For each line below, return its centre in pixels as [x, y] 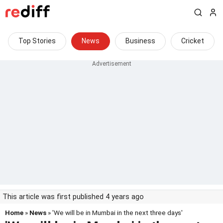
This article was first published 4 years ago [73, 197]
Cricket [193, 41]
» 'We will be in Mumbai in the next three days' [114, 213]
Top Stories [37, 41]
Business [140, 41]
